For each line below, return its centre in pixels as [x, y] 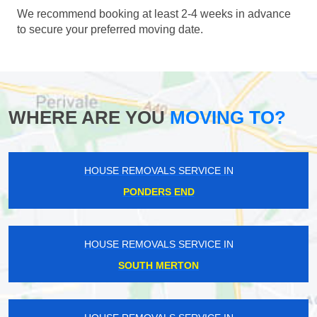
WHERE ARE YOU [87, 118]
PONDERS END [158, 192]
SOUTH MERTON [158, 266]
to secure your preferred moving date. [110, 30]
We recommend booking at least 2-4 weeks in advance [154, 14]
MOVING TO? [225, 118]
